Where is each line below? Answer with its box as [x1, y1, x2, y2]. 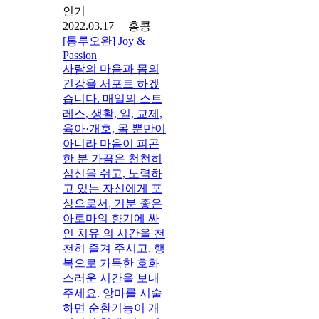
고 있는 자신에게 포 [63, 182, 162, 194]
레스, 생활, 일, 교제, [63, 107, 162, 120]
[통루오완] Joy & [63, 34, 145, 47]
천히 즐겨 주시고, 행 [63, 241, 165, 254]
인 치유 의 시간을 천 [63, 226, 165, 239]
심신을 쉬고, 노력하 [63, 167, 162, 179]
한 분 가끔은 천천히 [63, 152, 162, 164]
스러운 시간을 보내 [63, 271, 159, 284]
